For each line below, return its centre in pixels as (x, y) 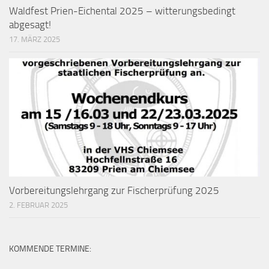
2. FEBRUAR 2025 (38, 205)
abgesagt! (30, 24)
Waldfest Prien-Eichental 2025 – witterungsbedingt (122, 11)
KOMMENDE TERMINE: (50, 249)
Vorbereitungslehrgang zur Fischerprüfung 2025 (114, 190)
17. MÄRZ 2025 (35, 39)
